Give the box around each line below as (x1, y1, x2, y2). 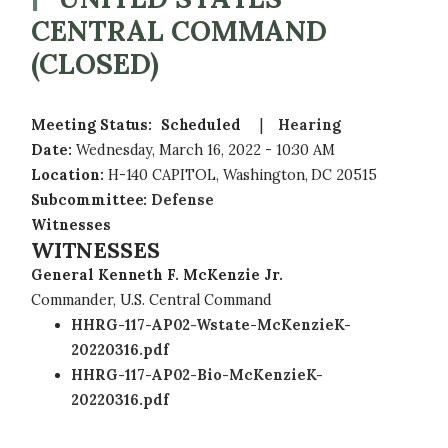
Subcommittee (31, 191, 144, 209)
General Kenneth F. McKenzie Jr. (31, 266, 283, 284)
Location (31, 166, 100, 184)
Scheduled (160, 116, 242, 134)
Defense (151, 191, 215, 209)
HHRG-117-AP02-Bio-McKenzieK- (71, 366, 323, 384)
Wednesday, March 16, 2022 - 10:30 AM (75, 141, 336, 159)
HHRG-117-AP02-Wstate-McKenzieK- (71, 316, 351, 334)
